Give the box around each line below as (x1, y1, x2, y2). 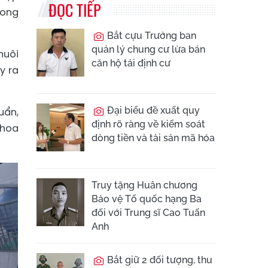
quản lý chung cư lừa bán (92, 44, 205, 55)
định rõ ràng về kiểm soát (92, 118, 205, 130)
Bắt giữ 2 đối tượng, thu (105, 254, 212, 266)
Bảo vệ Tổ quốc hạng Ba (92, 193, 202, 205)
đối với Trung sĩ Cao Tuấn (92, 207, 205, 218)
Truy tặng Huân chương (92, 179, 197, 191)
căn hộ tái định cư (92, 57, 170, 69)
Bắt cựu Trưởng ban (105, 30, 196, 41)
